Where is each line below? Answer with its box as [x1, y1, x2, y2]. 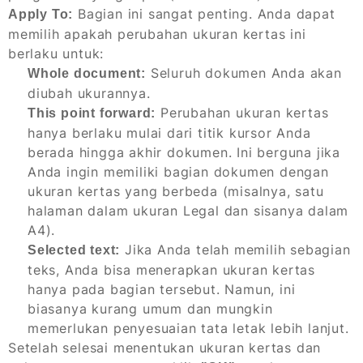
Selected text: [28, 243, 121, 258]
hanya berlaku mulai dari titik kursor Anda [28, 125, 311, 142]
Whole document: [28, 66, 146, 81]
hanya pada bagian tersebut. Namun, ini [28, 281, 296, 298]
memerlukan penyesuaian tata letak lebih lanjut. [28, 320, 349, 337]
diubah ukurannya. [28, 85, 151, 102]
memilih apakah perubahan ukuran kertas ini [8, 26, 306, 43]
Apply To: [8, 7, 74, 22]
